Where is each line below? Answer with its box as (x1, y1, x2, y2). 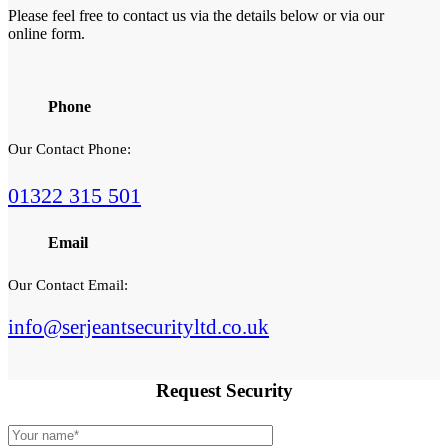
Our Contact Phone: (8, 141, 131, 158)
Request (155, 379, 226, 401)
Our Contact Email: (8, 276, 128, 293)
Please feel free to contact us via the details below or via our (8, 7, 384, 25)
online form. (8, 25, 85, 43)
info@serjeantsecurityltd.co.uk (8, 314, 269, 339)
